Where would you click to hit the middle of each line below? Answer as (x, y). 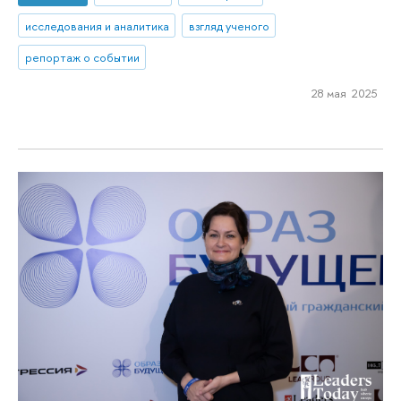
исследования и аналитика (97, 26)
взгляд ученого (229, 26)
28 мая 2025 (344, 94)
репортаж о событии (82, 58)
